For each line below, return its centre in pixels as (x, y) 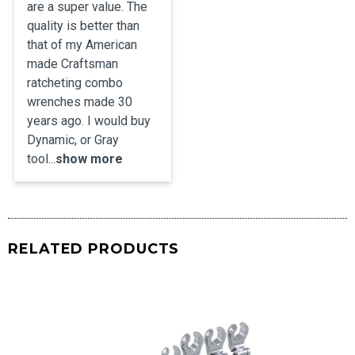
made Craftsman (73, 64)
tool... (41, 159)
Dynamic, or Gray (73, 140)
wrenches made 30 (80, 102)
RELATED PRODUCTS (94, 249)
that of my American (82, 45)
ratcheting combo (75, 83)
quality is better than (83, 26)
